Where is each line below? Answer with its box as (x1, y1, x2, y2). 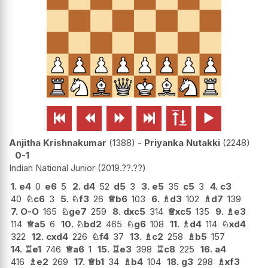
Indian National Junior (9, 162, 95, 173)
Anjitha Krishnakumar (9, 136, 106, 148)
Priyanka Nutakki (144, 136, 220, 148)
